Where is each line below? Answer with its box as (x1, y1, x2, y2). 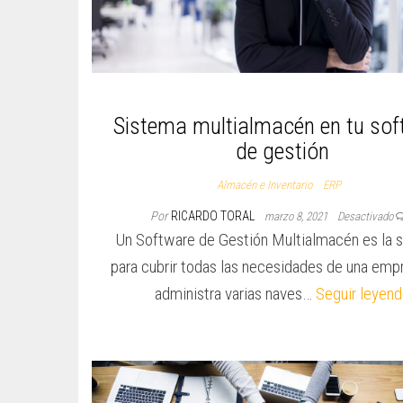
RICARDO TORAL (170, 209, 257, 224)
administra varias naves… (154, 283, 316, 305)
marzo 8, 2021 (264, 210, 330, 224)
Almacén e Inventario (216, 178, 312, 193)
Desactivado (336, 210, 396, 224)
